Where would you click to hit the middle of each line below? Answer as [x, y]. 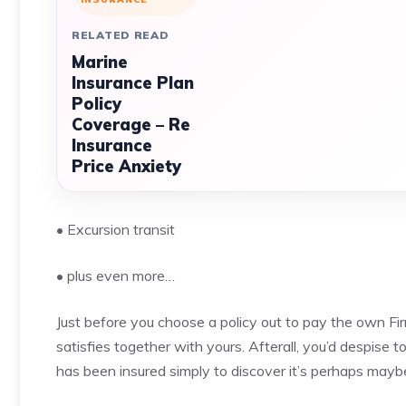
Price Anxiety [126, 166]
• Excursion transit [116, 229]
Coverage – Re [131, 125]
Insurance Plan [133, 83]
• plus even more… [116, 275]
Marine [100, 62]
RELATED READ [121, 35]
